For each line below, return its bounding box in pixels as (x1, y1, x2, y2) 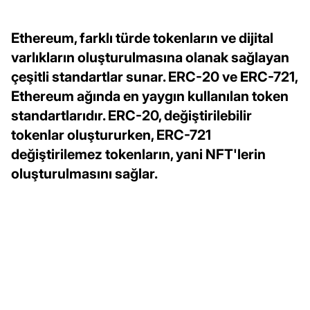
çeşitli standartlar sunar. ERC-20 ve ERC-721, (11, 68, 298, 85)
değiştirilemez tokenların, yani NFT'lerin (11, 145, 266, 163)
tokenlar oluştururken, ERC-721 (11, 126, 211, 143)
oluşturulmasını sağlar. (11, 165, 158, 182)
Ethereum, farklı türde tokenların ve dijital (11, 29, 273, 46)
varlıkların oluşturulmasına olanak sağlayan (11, 48, 289, 66)
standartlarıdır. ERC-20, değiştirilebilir (11, 107, 252, 124)
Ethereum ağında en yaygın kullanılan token (11, 87, 289, 104)
